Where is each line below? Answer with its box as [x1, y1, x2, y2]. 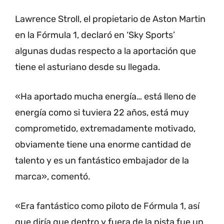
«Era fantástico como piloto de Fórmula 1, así [15, 200, 199, 211]
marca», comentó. [15, 170, 90, 182]
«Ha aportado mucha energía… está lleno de [15, 90, 196, 102]
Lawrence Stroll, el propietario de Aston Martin [15, 13, 205, 24]
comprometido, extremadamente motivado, [15, 122, 195, 134]
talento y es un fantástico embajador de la [15, 154, 189, 166]
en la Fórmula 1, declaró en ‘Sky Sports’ [15, 29, 175, 40]
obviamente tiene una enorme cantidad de [15, 138, 191, 150]
